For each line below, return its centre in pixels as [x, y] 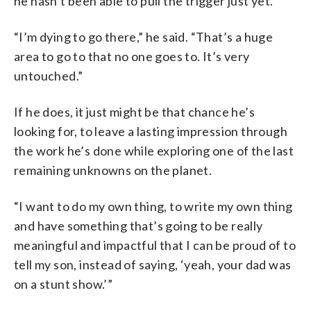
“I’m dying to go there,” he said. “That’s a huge [144, 36]
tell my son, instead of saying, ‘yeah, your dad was [153, 264]
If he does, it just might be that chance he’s [134, 111]
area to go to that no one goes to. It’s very [132, 56]
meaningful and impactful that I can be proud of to [155, 245]
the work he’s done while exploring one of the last [154, 150]
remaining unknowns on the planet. [113, 170]
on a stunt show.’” [64, 284]
